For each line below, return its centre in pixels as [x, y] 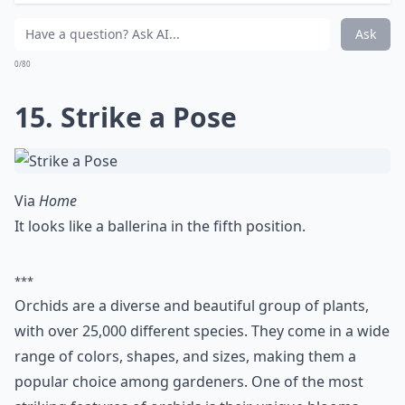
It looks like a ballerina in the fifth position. [160, 226]
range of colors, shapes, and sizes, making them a [185, 356]
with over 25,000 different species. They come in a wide [202, 331]
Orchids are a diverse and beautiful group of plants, [192, 306]
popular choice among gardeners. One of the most [189, 381]
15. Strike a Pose [126, 117]
